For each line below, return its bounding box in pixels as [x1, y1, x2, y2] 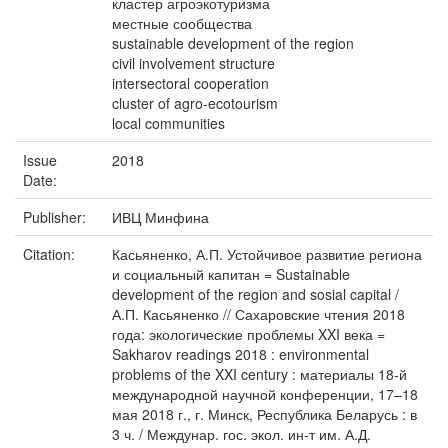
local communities [112, 113, 225, 133]
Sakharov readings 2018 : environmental [112, 344, 369, 364]
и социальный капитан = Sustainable [112, 264, 350, 284]
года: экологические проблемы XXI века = [112, 324, 385, 344]
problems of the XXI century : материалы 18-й [112, 364, 407, 384]
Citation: [23, 244, 79, 264]
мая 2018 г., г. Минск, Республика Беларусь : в [112, 404, 417, 424]
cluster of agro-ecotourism [112, 93, 278, 113]
